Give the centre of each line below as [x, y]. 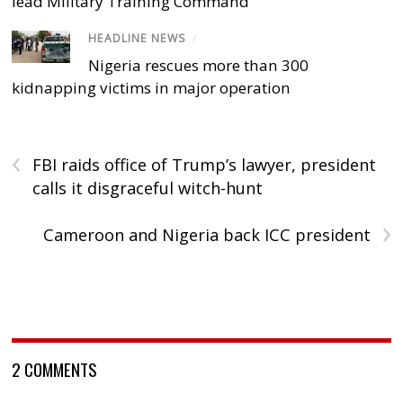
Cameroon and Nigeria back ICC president [206, 235]
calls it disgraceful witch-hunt [148, 188]
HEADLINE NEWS [138, 39]
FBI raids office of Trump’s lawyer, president [205, 165]
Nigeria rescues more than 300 [199, 66]
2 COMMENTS [55, 369]
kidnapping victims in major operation [152, 88]
